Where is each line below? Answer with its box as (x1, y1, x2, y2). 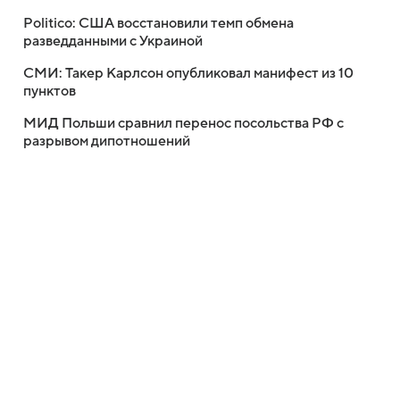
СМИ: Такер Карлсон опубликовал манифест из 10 (23, 65, 354, 81)
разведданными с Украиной (23, 33, 203, 49)
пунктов (23, 83, 76, 99)
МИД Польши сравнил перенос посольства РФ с (23, 115, 344, 131)
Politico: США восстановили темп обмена (23, 15, 294, 31)
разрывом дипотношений (23, 133, 190, 149)
